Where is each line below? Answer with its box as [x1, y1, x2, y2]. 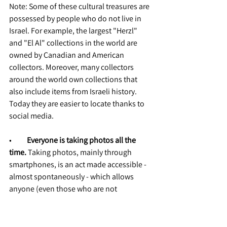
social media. [9, 110, 54, 122]
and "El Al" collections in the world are [9, 37, 139, 49]
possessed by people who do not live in [9, 13, 143, 24]
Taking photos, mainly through [26, 147, 133, 158]
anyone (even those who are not [9, 183, 119, 195]
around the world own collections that [9, 74, 139, 85]
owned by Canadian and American [9, 50, 126, 61]
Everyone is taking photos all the [27, 135, 137, 146]
